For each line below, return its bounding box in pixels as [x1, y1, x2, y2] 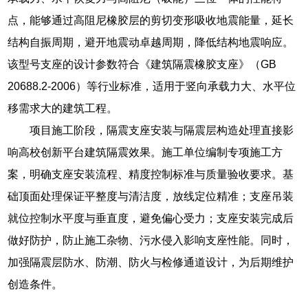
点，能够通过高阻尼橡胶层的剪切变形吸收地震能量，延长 [8, 14, 294, 26]
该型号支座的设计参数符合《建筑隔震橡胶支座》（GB [8, 58, 277, 70]
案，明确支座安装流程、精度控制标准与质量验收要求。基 [8, 168, 294, 180]
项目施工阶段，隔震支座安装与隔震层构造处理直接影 [30, 124, 294, 136]
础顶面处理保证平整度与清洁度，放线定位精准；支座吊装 [8, 190, 294, 202]
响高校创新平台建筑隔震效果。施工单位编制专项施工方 [8, 146, 283, 158]
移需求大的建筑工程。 [8, 102, 118, 114]
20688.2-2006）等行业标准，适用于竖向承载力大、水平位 [8, 80, 296, 92]
